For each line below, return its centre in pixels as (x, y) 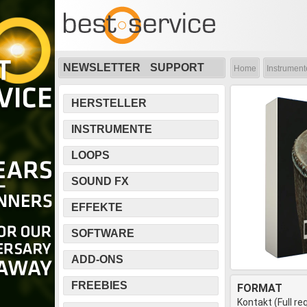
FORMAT (260, 288)
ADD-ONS (97, 259)
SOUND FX (100, 181)
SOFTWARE (103, 233)
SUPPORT (177, 67)
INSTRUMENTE (112, 129)
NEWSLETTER (102, 67)
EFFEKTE (97, 207)
